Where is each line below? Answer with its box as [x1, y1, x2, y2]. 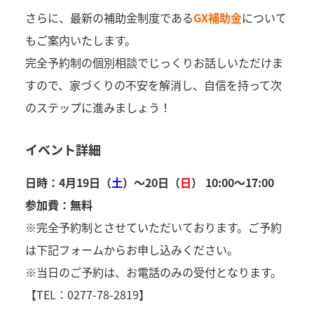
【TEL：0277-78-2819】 [25, 286, 150, 303]
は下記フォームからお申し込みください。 [25, 241, 238, 259]
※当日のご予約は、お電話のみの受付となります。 [25, 264, 282, 281]
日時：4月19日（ [25, 174, 111, 191]
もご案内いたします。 [25, 32, 136, 49]
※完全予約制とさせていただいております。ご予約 [25, 219, 282, 236]
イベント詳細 [25, 140, 101, 159]
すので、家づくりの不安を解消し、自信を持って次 [25, 76, 282, 94]
